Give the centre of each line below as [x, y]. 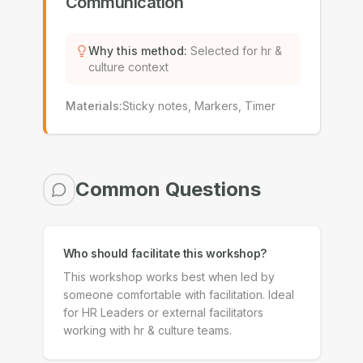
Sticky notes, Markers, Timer [199, 106]
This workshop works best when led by [169, 277]
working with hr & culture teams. [147, 330]
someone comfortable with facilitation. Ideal [178, 295]
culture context [128, 67]
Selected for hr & [236, 51]
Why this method [136, 51]
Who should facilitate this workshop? [164, 253]
